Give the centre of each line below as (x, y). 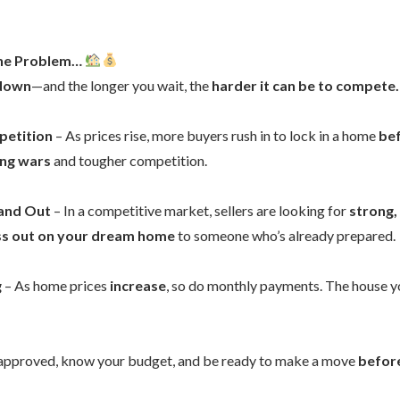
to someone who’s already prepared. (285, 235)
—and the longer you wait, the (121, 85)
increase (138, 285)
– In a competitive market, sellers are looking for (200, 210)
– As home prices (56, 285)
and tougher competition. (129, 160)
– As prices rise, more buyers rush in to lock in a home (216, 135)
